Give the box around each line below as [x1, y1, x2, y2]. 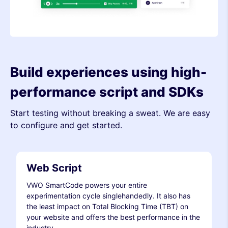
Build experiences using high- [10, 64, 207, 80]
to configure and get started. [10, 120, 122, 130]
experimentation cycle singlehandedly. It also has [26, 191, 190, 200]
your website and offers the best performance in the [26, 212, 200, 221]
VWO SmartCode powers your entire [26, 180, 147, 189]
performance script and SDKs [10, 83, 204, 100]
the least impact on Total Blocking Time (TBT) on [26, 202, 188, 211]
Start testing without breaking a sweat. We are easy [10, 107, 210, 118]
